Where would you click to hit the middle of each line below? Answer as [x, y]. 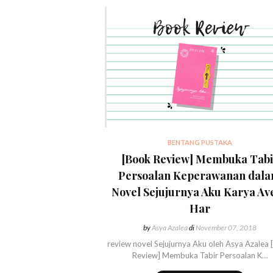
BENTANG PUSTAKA [200, 142]
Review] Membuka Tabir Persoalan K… [200, 255]
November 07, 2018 [225, 227]
